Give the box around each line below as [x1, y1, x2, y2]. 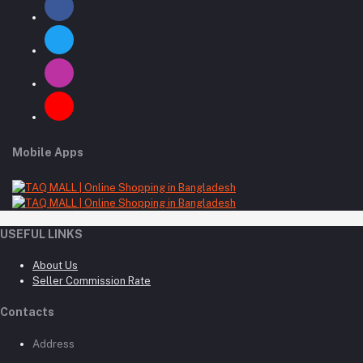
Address [32, 337, 75, 350]
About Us [32, 259, 78, 272]
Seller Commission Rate [32, 275, 151, 288]
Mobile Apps [12, 145, 83, 159]
